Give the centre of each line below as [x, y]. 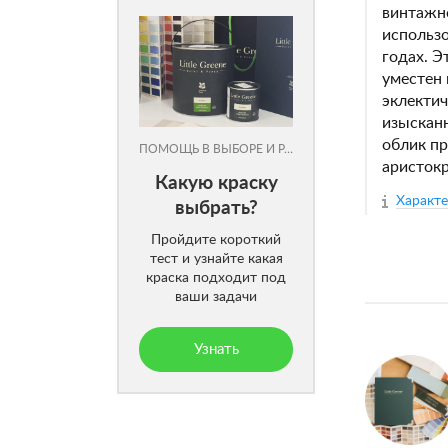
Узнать [216, 349]
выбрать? [216, 208]
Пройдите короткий [216, 239]
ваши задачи [216, 296]
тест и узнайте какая [216, 258]
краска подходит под [216, 277]
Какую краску [216, 183]
